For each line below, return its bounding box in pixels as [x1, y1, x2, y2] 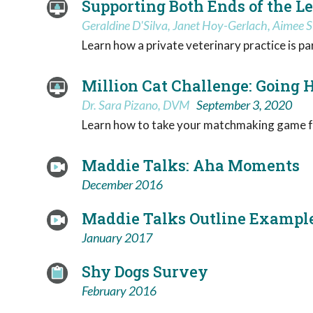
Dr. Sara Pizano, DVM [82, 96, 189, 112]
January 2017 [82, 229, 152, 245]
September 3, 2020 [196, 96, 292, 112]
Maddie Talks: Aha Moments [82, 154, 300, 175]
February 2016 [82, 282, 156, 298]
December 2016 [82, 176, 163, 192]
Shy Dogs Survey [82, 261, 208, 282]
